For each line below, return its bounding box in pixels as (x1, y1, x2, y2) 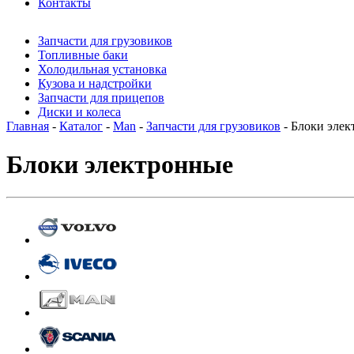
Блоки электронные (6, 150, 233, 179)
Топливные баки (38, 48, 128, 62)
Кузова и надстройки (38, 77, 152, 90)
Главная (6, 119, 49, 133)
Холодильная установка (38, 62, 167, 76)
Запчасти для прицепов (38, 91, 164, 104)
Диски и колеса (38, 105, 121, 119)
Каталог (59, 119, 103, 133)
